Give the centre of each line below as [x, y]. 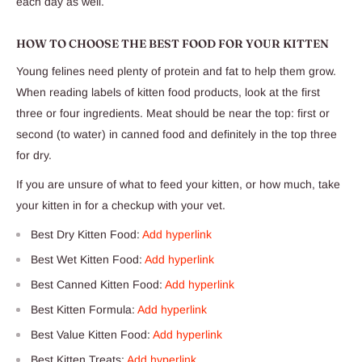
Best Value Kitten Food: [92, 334]
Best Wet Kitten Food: [88, 259]
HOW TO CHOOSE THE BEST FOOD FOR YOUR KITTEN [173, 43]
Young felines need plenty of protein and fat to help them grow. [176, 72]
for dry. [36, 156]
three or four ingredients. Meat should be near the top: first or [173, 114]
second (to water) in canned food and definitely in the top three [177, 135]
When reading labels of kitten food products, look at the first [168, 93]
